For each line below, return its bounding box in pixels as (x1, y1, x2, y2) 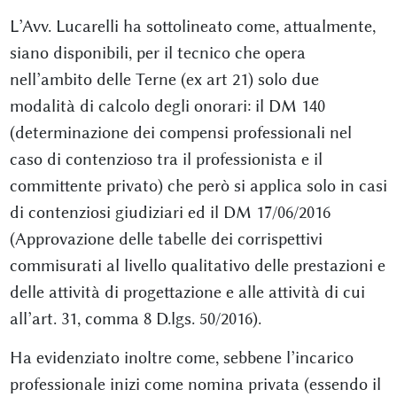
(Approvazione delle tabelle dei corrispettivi (9, 229, 323, 249)
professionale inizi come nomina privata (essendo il (9, 374, 381, 394)
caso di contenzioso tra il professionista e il (9, 149, 323, 169)
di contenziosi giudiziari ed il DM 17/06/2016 (9, 202, 331, 222)
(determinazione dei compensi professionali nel (9, 122, 352, 143)
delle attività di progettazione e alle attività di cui (9, 282, 365, 302)
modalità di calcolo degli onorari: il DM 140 (9, 96, 325, 116)
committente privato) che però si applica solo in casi (9, 175, 387, 196)
